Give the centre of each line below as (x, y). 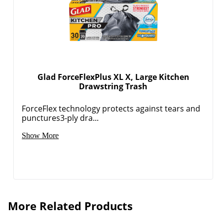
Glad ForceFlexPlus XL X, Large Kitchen (113, 77)
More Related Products (70, 205)
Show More (40, 135)
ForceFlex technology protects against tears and (111, 108)
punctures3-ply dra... (60, 118)
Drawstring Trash (113, 86)
